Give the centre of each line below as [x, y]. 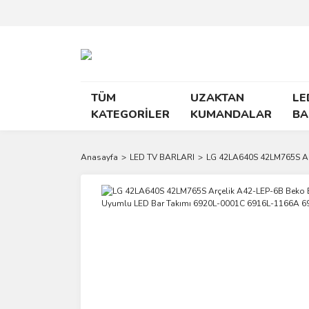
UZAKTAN [217, 98]
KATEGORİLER [130, 114]
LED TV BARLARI [162, 157]
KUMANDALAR [231, 114]
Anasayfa [99, 157]
